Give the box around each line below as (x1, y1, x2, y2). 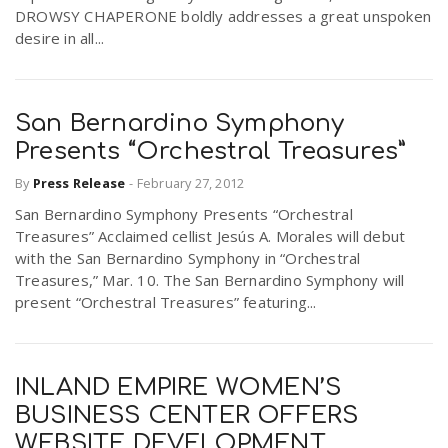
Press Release (32, 174, 126, 192)
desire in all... (15, 27, 105, 48)
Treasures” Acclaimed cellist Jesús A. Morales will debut (15, 226, 406, 246)
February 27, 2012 (136, 174, 245, 192)
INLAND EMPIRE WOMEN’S (15, 374, 342, 401)
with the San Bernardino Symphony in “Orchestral (15, 248, 361, 268)
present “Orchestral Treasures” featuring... (15, 292, 317, 312)
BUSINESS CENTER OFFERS (15, 402, 359, 429)
